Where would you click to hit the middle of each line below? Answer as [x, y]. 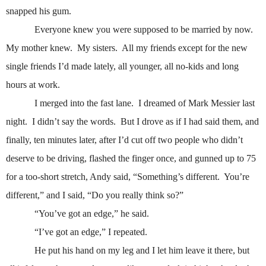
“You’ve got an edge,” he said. [92, 214]
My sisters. [97, 48]
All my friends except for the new [185, 48]
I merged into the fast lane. [84, 103]
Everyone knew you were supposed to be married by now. [144, 30]
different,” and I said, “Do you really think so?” [95, 195]
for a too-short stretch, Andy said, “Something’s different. [113, 177]
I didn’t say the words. [74, 122]
